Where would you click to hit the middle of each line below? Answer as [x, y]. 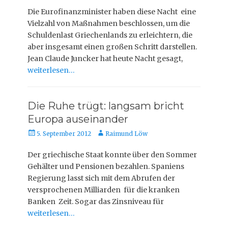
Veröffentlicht [48, 133]
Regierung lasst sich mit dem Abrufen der [101, 178]
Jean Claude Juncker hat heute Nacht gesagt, [105, 59]
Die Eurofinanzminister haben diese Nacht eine [112, 12]
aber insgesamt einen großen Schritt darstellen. [112, 47]
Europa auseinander [78, 119]
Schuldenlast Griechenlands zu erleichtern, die [110, 35]
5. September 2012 [64, 134]
